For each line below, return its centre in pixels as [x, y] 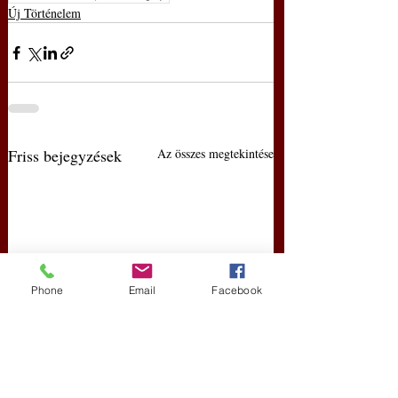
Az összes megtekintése [215, 154]
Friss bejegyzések [65, 156]
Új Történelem [44, 13]
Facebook [237, 290]
